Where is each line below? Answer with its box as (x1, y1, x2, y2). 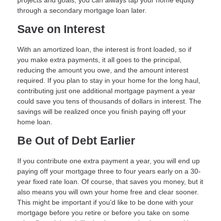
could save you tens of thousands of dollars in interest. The (17, 97, 201, 105)
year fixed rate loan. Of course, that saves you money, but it (17, 177, 203, 185)
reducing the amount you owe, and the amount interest (17, 66, 188, 74)
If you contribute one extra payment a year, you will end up (17, 156, 200, 165)
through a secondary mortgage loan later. (17, 6, 147, 14)
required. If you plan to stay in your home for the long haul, (17, 76, 200, 84)
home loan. (17, 117, 52, 126)
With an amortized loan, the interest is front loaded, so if (17, 45, 191, 53)
